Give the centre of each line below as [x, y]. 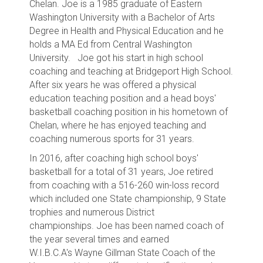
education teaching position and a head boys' [123, 98]
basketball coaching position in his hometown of [129, 112]
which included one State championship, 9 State [128, 199]
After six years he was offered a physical [113, 85]
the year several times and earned [99, 239]
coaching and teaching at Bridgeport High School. [131, 71]
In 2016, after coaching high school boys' [114, 158]
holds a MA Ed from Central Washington [111, 44]
